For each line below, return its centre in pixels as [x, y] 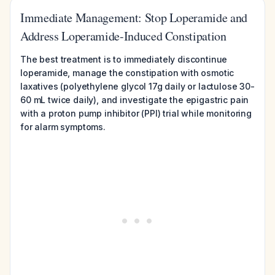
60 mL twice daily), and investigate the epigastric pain [135, 100]
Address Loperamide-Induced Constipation [123, 36]
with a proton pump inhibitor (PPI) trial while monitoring [136, 113]
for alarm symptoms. [63, 127]
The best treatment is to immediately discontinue [124, 59]
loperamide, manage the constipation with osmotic [127, 73]
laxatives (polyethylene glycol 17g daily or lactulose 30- [137, 86]
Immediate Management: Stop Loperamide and [134, 17]
